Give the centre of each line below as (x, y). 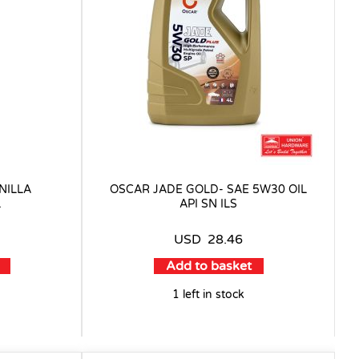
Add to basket (208, 266)
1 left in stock (208, 294)
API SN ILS (208, 204)
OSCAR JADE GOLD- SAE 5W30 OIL (208, 189)
